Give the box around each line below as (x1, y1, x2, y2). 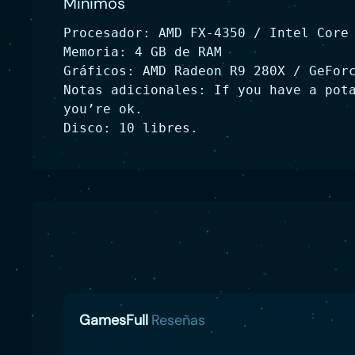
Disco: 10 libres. (63, 120, 198, 136)
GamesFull (79, 311, 148, 330)
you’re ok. (63, 101, 143, 116)
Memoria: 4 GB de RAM (63, 44, 222, 59)
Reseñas (151, 311, 205, 330)
